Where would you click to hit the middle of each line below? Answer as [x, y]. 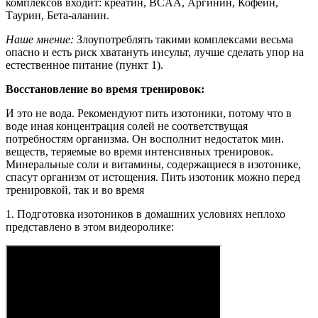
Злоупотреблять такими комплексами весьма [183, 39]
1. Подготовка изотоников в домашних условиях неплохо [146, 214]
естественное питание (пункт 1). [84, 65]
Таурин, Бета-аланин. [57, 15]
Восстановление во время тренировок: [105, 89]
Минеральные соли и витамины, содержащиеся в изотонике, [153, 164]
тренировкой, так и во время [75, 190]
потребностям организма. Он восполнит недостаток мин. [145, 138]
